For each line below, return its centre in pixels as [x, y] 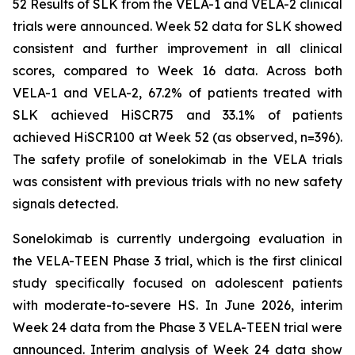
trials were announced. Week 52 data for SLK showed [177, 26]
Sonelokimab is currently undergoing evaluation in [177, 239]
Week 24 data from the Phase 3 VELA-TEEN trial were [177, 327]
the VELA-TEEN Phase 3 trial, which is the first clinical [177, 261]
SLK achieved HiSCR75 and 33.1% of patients [177, 115]
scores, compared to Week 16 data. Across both [177, 71]
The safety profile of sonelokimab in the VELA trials [177, 159]
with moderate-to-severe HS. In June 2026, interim [177, 305]
